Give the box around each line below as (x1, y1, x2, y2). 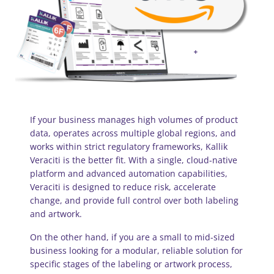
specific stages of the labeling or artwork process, (30, 258, 232, 270)
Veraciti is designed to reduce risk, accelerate (30, 181, 216, 193)
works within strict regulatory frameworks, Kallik (30, 141, 228, 153)
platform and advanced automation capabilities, (30, 168, 228, 180)
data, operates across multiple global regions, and (30, 127, 236, 139)
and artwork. (30, 208, 82, 220)
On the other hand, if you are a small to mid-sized (30, 231, 235, 243)
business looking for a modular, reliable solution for (30, 245, 243, 257)
